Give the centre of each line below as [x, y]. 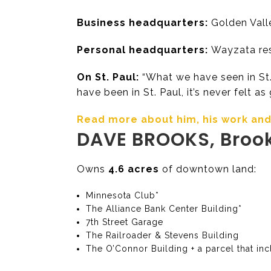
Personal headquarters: [142, 50]
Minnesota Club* [123, 195]
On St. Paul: [108, 77]
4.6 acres [134, 169]
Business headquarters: [142, 22]
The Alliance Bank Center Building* [164, 208]
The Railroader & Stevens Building [163, 235]
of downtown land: [208, 169]
